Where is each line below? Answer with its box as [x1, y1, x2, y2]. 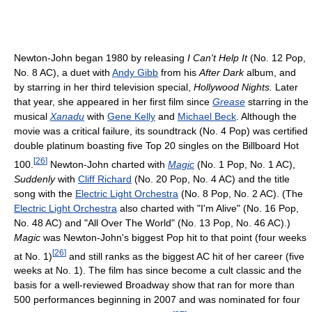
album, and [244, 66, 296, 78]
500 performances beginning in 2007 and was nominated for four [14, 294, 300, 306]
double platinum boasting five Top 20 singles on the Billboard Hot [14, 139, 299, 151]
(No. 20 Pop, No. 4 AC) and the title [132, 173, 290, 185]
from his [158, 66, 199, 78]
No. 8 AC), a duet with [14, 66, 112, 78]
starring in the [245, 95, 309, 107]
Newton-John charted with [47, 158, 168, 170]
